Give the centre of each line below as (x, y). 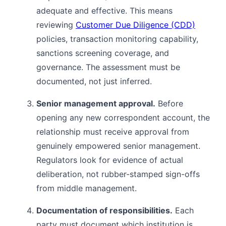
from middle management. (87, 188)
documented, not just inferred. (94, 81)
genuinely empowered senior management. (118, 146)
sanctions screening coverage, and (103, 53)
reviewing (56, 24)
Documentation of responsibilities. (104, 210)
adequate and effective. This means (104, 10)
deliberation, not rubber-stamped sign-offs (118, 174)
